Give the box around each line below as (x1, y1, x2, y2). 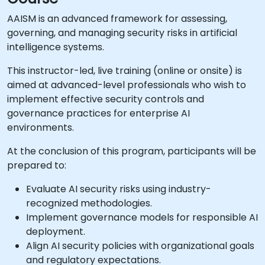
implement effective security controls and (7, 92, 204, 106)
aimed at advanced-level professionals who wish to (7, 78, 246, 92)
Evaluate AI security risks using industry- (26, 182, 211, 196)
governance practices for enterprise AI (7, 106, 190, 120)
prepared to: (7, 159, 66, 172)
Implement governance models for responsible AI (26, 211, 258, 224)
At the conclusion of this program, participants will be (7, 144, 256, 158)
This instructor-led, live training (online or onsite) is (7, 64, 242, 77)
